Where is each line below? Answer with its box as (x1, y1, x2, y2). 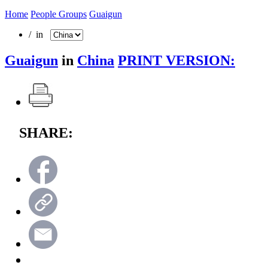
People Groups (31, 8, 87, 19)
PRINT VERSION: (118, 52, 235, 68)
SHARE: (19, 124, 73, 141)
